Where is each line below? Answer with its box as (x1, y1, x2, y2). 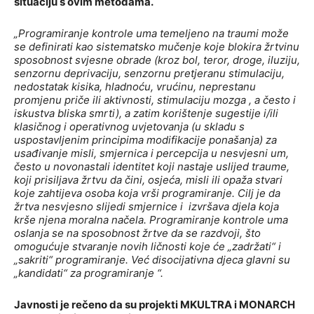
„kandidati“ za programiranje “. (14, 266, 163, 280)
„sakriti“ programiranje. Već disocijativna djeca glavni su (14, 253, 290, 267)
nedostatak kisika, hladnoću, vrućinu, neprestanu (14, 80, 256, 94)
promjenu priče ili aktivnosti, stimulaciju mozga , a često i (14, 93, 296, 107)
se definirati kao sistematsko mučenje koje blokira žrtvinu (14, 40, 299, 54)
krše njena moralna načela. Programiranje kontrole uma (14, 213, 288, 227)
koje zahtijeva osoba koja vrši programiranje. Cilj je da (14, 186, 280, 200)
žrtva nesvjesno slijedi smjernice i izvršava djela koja (14, 200, 279, 214)
